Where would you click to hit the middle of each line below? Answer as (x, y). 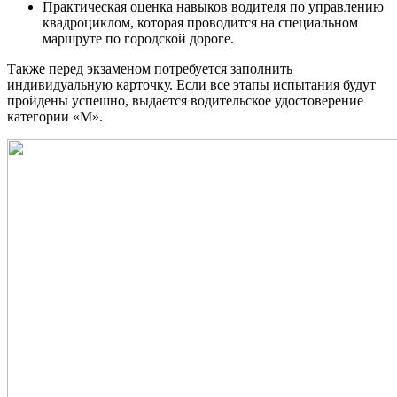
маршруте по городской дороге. (138, 39)
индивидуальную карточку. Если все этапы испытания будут (191, 85)
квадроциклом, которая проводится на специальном (200, 23)
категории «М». (55, 117)
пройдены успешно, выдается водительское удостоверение (185, 101)
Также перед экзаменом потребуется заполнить (150, 69)
